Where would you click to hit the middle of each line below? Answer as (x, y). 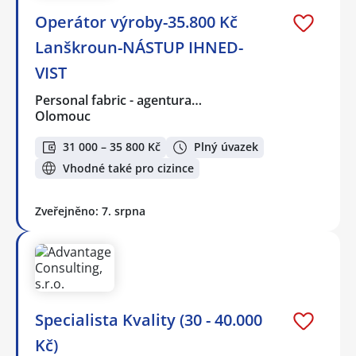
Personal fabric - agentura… (119, 101)
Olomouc (63, 116)
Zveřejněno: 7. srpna (90, 211)
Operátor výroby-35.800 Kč (136, 22)
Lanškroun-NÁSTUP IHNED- (139, 48)
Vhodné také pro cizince (128, 168)
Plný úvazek (226, 147)
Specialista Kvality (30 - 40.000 (149, 320)
